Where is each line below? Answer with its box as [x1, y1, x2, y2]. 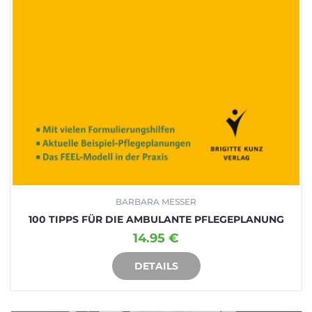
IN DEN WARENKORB [107, 260, 205, 271]
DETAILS [134, 259, 178, 272]
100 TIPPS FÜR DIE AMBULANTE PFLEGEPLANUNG [28, 212, 284, 226]
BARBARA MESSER [116, 196, 196, 207]
